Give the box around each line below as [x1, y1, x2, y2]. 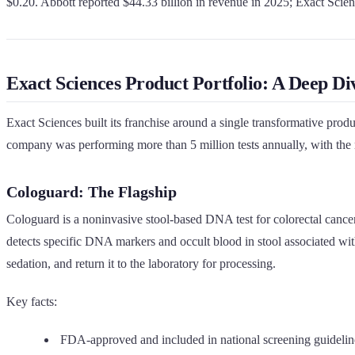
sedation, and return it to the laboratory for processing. [6, 256, 276, 270]
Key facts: [6, 294, 57, 308]
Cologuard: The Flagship [6, 182, 177, 200]
